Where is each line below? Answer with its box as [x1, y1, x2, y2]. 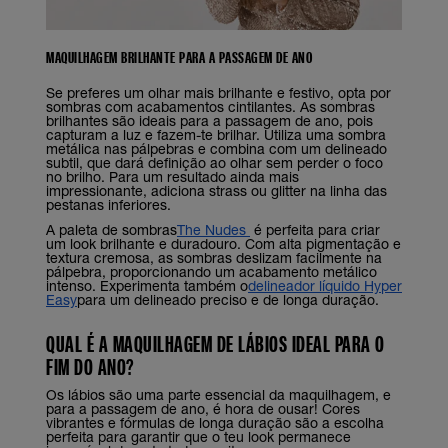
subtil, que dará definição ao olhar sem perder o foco [46, 153, 383, 171]
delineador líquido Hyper [248, 276, 402, 294]
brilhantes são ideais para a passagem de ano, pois [46, 111, 373, 129]
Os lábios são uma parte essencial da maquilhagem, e [46, 386, 391, 404]
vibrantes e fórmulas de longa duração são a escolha [46, 414, 384, 432]
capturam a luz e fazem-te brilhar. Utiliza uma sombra [46, 125, 386, 143]
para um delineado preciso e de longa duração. [77, 290, 379, 308]
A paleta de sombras [46, 220, 177, 238]
